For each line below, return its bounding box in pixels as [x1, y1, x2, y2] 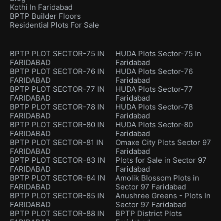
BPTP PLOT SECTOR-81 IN [10, 137, 104, 147]
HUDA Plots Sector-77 [115, 84, 193, 94]
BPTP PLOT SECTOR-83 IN [10, 155, 105, 165]
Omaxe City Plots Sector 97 [115, 137, 211, 147]
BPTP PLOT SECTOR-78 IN [10, 102, 105, 111]
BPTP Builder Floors [10, 11, 81, 21]
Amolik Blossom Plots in [115, 173, 199, 183]
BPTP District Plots [115, 208, 182, 218]
